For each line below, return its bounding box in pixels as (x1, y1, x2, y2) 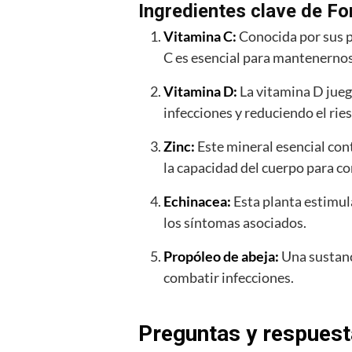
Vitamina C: (163, 27, 236, 46)
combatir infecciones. (163, 269, 294, 287)
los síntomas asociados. (163, 214, 306, 232)
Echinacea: (163, 192, 231, 211)
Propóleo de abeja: (163, 247, 279, 266)
